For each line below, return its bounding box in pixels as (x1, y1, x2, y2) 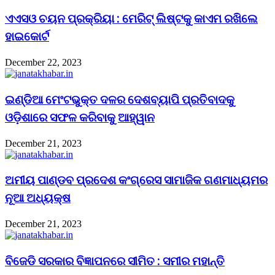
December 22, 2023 (5, 57, 82, 68)
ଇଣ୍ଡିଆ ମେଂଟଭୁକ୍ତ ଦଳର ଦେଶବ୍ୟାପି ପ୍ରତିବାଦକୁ (5, 91, 234, 108)
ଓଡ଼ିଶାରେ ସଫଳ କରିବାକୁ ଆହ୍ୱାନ (5, 109, 155, 126)
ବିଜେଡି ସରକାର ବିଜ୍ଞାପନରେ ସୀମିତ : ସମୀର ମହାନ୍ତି (5, 252, 225, 269)
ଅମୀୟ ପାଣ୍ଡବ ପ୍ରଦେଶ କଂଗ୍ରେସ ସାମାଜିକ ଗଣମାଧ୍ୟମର (5, 172, 268, 189)
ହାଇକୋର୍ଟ (5, 28, 49, 45)
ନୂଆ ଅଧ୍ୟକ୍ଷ (5, 190, 71, 207)
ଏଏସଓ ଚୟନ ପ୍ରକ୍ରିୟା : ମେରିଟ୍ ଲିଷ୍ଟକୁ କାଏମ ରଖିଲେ (5, 10, 258, 28)
